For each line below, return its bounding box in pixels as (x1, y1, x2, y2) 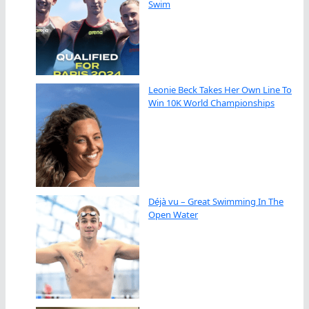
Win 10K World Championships (148, 96, 275, 109)
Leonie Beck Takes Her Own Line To (148, 83, 292, 96)
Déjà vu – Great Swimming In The (148, 195, 284, 208)
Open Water (148, 208, 199, 221)
